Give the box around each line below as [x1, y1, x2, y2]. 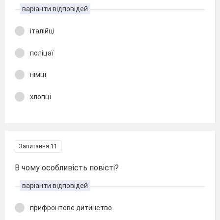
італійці [30, 27, 55, 35]
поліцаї [30, 49, 54, 57]
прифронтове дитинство [30, 204, 112, 212]
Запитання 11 [19, 143, 57, 150]
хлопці [30, 92, 51, 101]
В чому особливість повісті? [15, 163, 119, 172]
